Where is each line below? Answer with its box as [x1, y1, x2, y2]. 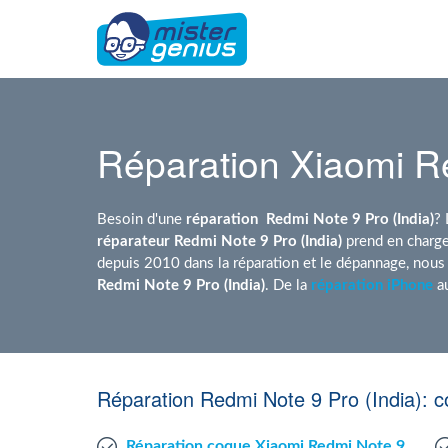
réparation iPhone [311, 277, 433, 292]
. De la [265, 277, 311, 292]
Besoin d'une [97, 211, 186, 226]
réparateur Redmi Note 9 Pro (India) [97, 233, 342, 248]
